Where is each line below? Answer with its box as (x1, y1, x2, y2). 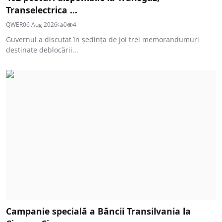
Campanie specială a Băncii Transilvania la (6, 205, 191, 217)
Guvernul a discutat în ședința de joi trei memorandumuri (6, 35, 199, 45)
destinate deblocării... (6, 45, 78, 55)
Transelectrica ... (6, 4, 77, 16)
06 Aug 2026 (23, 20, 57, 29)
